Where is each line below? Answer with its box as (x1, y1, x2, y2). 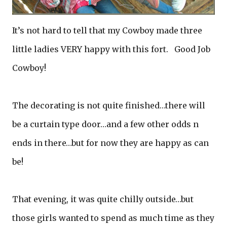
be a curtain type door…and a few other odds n (12, 119, 199, 130)
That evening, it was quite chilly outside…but (12, 194, 194, 205)
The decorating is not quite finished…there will (12, 100, 205, 111)
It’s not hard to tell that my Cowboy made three (12, 25, 202, 36)
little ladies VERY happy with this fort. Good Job (12, 44, 210, 55)
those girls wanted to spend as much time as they (12, 213, 214, 223)
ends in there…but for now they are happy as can (12, 138, 209, 148)
